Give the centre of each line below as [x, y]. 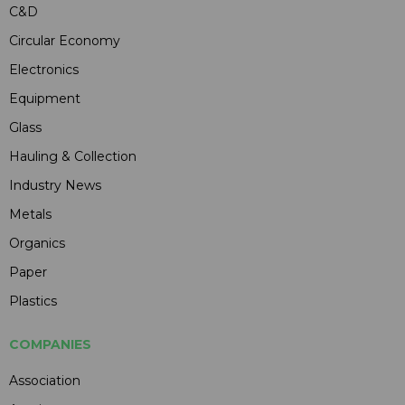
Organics [37, 243]
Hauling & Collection [73, 156]
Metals [30, 214]
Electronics [44, 69]
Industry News [55, 185]
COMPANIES [50, 344]
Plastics [33, 301]
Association [45, 380]
